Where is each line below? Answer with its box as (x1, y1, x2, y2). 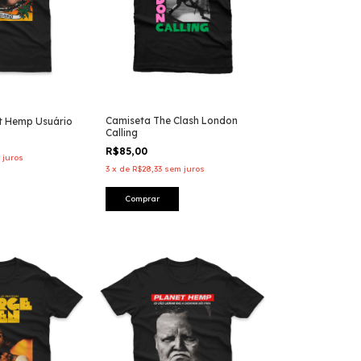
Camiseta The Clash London (106, 114, 238, 127)
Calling (106, 127, 138, 139)
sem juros (164, 164, 205, 175)
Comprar (125, 193, 160, 205)
